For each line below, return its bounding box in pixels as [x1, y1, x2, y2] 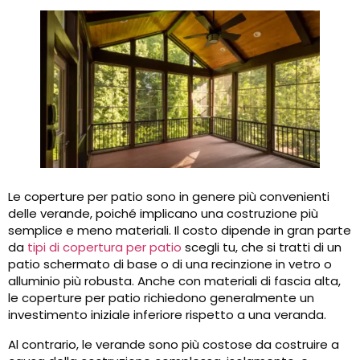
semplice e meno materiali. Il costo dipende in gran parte [8, 222, 351, 239]
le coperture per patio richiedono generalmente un [8, 289, 314, 307]
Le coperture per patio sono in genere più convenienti [8, 188, 329, 206]
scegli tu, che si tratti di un [182, 239, 342, 256]
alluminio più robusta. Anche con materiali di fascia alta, [8, 272, 341, 290]
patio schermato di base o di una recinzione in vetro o [8, 256, 332, 273]
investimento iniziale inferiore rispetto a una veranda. [8, 306, 326, 324]
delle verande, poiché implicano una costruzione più [8, 205, 318, 223]
